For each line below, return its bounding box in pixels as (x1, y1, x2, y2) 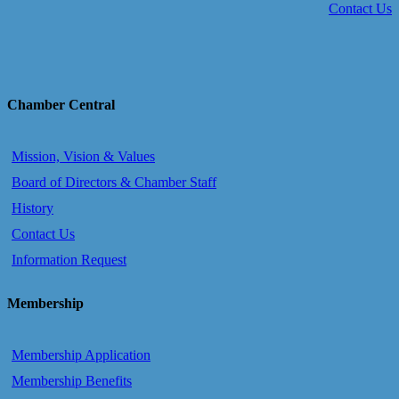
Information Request (12, 251, 126, 267)
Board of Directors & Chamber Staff (12, 174, 216, 190)
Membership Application (12, 347, 151, 363)
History (12, 199, 53, 216)
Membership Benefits (12, 373, 132, 389)
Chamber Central (7, 96, 115, 112)
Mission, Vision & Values (12, 148, 155, 164)
